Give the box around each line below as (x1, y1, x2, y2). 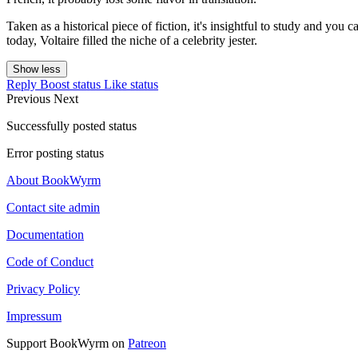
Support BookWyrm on (6, 336, 128, 351)
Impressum (6, 309, 62, 324)
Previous (6, 92, 54, 106)
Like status (104, 78, 158, 92)
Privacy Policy (6, 282, 80, 296)
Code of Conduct (6, 255, 93, 269)
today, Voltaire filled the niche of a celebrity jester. (6, 34, 257, 48)
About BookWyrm (6, 173, 101, 188)
